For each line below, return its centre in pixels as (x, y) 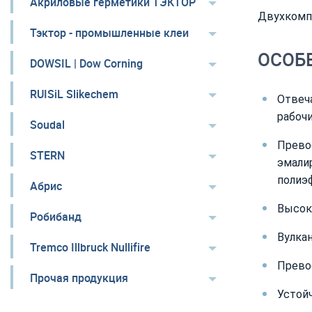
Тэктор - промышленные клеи (109, 33)
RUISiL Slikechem (74, 94)
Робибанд (56, 217)
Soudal (47, 125)
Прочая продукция (79, 278)
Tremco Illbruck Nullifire (90, 247)
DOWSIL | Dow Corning (86, 63)
